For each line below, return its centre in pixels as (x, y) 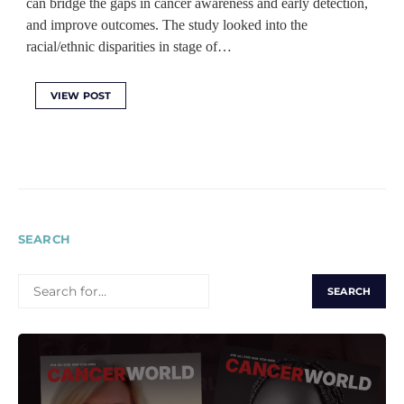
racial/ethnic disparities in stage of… (129, 46)
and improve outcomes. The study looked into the (167, 25)
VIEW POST (81, 96)
